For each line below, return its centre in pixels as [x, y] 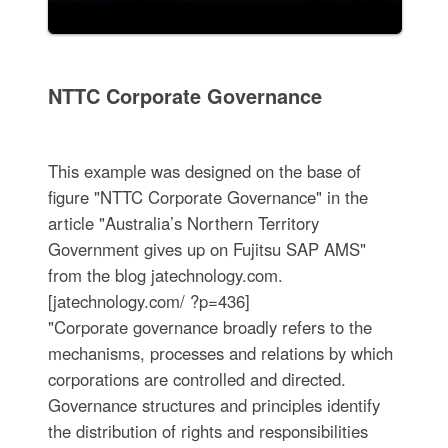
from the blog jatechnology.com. [165, 275]
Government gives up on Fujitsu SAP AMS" [206, 249]
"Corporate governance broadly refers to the [209, 327]
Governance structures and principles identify [213, 405]
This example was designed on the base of [204, 171]
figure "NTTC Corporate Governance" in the [207, 197]
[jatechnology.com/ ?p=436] [148, 301]
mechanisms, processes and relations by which [220, 353]
